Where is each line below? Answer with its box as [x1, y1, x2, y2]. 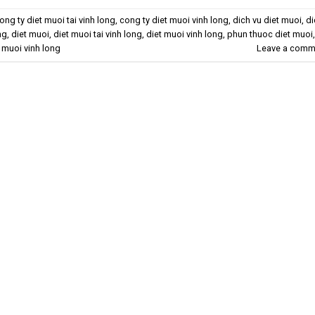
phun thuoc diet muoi [227, 29, 313, 40]
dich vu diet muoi [233, 15, 302, 26]
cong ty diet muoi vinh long [120, 15, 229, 26]
